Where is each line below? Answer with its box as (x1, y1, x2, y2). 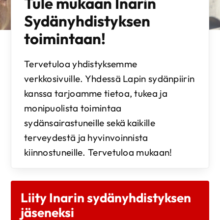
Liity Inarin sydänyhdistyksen (21, 190, 192, 206)
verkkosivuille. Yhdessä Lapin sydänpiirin (24, 73, 195, 85)
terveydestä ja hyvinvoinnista (24, 132, 148, 144)
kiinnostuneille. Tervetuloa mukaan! (24, 146, 172, 159)
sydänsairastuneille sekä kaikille (24, 117, 155, 129)
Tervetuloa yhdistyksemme (24, 58, 137, 70)
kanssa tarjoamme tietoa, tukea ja (24, 87, 167, 100)
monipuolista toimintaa (24, 102, 122, 114)
